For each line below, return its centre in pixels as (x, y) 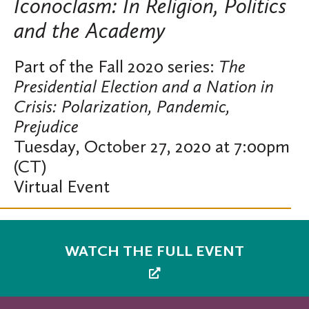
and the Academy (90, 30)
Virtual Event (62, 187)
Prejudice (46, 127)
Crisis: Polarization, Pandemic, (122, 107)
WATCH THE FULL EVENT (154, 251)
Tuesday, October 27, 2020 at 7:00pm (152, 147)
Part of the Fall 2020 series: (116, 67)
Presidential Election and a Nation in (144, 87)
